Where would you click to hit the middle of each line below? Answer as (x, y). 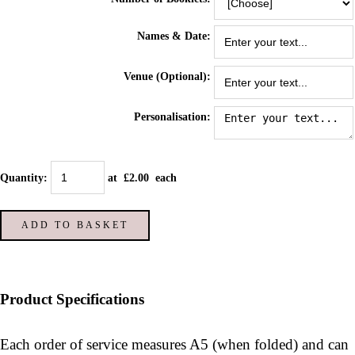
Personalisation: (172, 116)
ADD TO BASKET (75, 225)
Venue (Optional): (167, 76)
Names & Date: (174, 36)
